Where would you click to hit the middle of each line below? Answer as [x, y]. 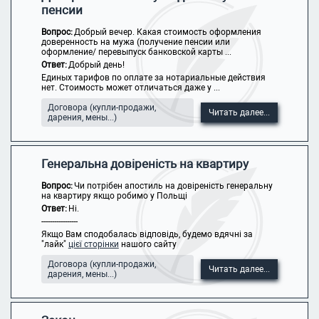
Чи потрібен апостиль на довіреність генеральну [173, 186]
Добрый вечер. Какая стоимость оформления [167, 32]
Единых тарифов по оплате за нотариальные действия [153, 78]
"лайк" [54, 244]
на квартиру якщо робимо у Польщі [114, 196]
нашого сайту [147, 244]
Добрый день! [96, 65]
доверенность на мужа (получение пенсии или [135, 42]
